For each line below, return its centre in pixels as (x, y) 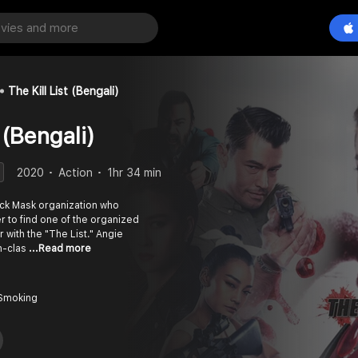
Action (76, 172)
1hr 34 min (134, 172)
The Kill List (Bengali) (64, 91)
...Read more (60, 249)
